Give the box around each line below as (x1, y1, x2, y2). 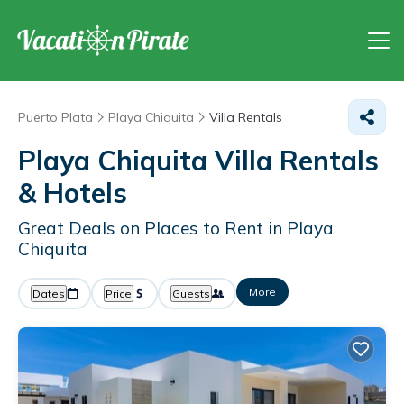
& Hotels (18, 176, 127, 210)
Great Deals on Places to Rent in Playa (18, 217, 334, 239)
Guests (172, 287, 210, 300)
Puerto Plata (18, 109, 93, 125)
